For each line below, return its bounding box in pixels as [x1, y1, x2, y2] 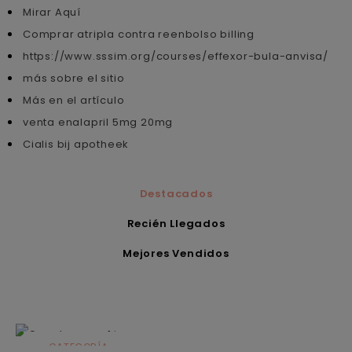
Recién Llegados [126, 215, 225, 231]
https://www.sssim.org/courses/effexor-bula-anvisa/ [23, 48, 328, 64]
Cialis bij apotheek [23, 136, 130, 152]
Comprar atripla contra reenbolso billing [23, 26, 255, 42]
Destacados [139, 185, 213, 201]
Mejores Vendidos [123, 245, 229, 261]
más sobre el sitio [23, 70, 125, 86]
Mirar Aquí [23, 4, 81, 20]
